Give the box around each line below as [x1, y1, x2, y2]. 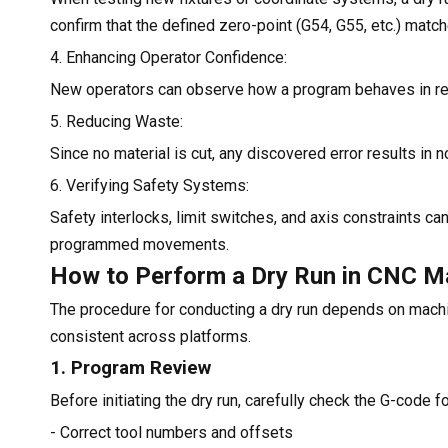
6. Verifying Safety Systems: [50, 175, 249, 195]
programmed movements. [50, 234, 229, 254]
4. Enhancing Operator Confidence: [50, 47, 287, 67]
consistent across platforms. [50, 326, 251, 346]
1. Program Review [50, 356, 211, 379]
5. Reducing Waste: [50, 111, 183, 131]
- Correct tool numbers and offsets [50, 422, 293, 442]
